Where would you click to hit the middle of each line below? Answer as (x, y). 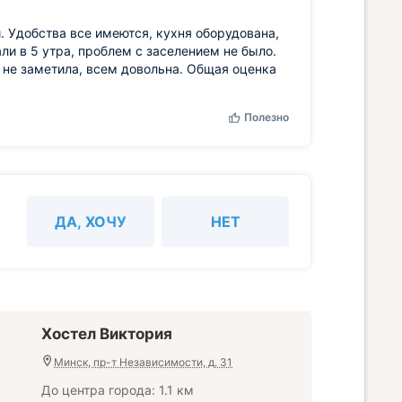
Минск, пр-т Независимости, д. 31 (143, 362)
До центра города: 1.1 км (118, 390)
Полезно (267, 117)
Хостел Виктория (107, 334)
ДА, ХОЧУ (91, 222)
